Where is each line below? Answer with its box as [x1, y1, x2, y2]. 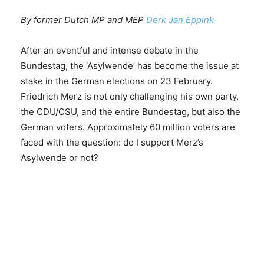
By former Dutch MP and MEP [21, 14, 146, 26]
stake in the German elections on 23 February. [21, 75, 213, 87]
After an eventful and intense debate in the [21, 45, 199, 57]
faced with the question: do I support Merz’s [21, 137, 203, 148]
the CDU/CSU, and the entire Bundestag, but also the [21, 106, 240, 118]
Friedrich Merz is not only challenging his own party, [21, 91, 239, 103]
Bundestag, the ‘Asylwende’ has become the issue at [21, 60, 239, 72]
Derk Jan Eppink [146, 14, 214, 26]
